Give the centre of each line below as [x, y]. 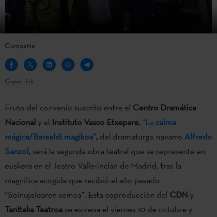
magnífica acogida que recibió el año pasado [82, 180]
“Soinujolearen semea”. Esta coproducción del [87, 194]
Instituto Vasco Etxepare [95, 122]
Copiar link [19, 81]
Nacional [21, 122]
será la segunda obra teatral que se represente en [119, 151]
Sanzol [17, 151]
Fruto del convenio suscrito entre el [69, 107]
